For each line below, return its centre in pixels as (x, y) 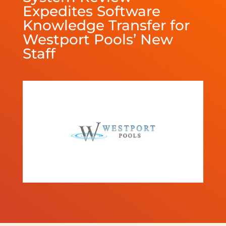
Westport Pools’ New (98, 39)
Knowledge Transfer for (106, 25)
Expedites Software (91, 11)
